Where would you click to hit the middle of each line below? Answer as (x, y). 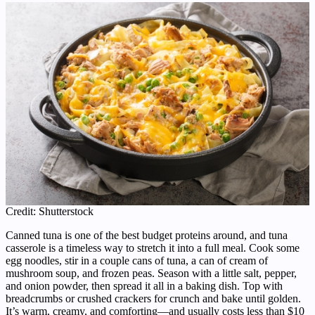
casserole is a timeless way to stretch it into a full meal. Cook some (153, 247)
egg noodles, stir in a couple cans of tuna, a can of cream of (137, 260)
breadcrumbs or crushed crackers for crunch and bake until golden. (153, 298)
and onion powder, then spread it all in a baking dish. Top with (144, 285)
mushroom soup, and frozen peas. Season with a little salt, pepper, (151, 273)
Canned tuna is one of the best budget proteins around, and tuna (147, 235)
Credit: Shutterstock (50, 211)
